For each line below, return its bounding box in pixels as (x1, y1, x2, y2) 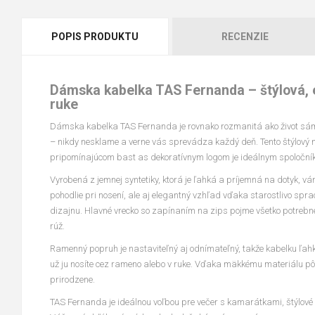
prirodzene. (50, 274, 95, 285)
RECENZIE (221, 31, 269, 42)
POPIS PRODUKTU (51, 31, 139, 42)
